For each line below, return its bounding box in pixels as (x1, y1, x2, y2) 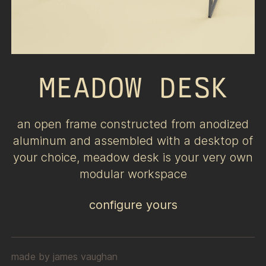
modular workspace (79, 166, 187, 181)
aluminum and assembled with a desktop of (13, 133, 253, 148)
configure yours (88, 197, 178, 212)
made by (11, 250, 50, 262)
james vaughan (52, 250, 118, 262)
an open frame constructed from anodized (17, 116, 249, 131)
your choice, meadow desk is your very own (13, 150, 253, 164)
